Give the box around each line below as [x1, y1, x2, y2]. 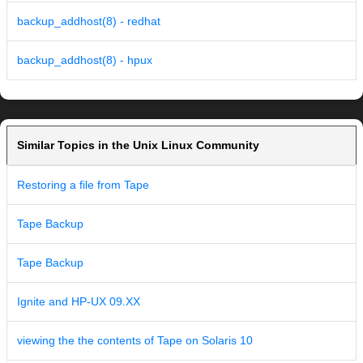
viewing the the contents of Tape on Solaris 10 [17, 334, 253, 348]
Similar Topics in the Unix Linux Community [17, 139, 259, 152]
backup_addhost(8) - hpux [17, 53, 152, 67]
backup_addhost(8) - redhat [17, 15, 160, 28]
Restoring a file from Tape [17, 178, 149, 192]
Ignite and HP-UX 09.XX [17, 295, 140, 309]
